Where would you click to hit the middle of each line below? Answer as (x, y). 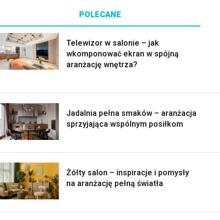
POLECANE (100, 15)
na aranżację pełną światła (115, 184)
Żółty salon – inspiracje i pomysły (128, 173)
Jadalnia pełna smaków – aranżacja (131, 113)
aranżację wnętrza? (102, 65)
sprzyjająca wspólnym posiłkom (125, 124)
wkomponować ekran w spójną (123, 54)
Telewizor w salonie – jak (113, 43)
